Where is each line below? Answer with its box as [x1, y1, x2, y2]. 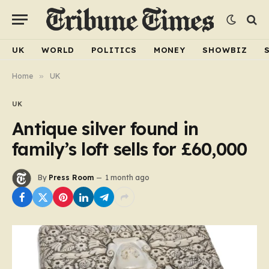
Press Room [49, 173, 94, 183]
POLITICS [91, 44, 137, 55]
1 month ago [105, 173, 150, 183]
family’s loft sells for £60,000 [12, 138, 247, 160]
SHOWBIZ [202, 44, 247, 55]
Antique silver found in [12, 118, 199, 139]
